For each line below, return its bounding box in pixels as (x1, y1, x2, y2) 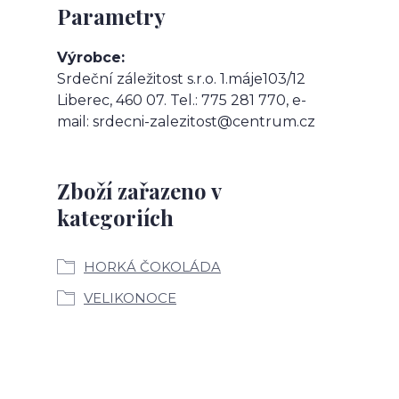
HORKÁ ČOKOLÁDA (84, 258, 221, 276)
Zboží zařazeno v (57, 176, 221, 206)
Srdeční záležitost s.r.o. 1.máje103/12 (57, 70, 305, 88)
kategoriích (57, 203, 174, 232)
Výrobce (57, 49, 121, 67)
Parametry (57, 2, 166, 31)
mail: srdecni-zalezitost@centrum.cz (57, 113, 315, 131)
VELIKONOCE (84, 289, 176, 307)
